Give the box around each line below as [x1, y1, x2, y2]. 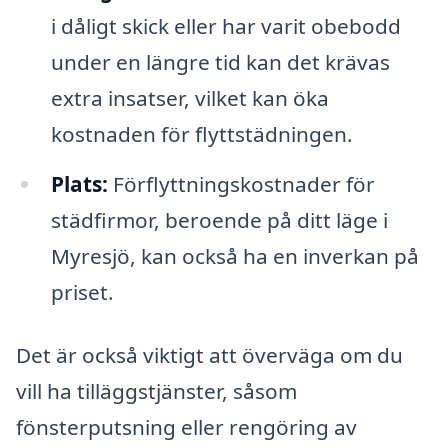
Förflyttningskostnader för [107, 169, 375, 198]
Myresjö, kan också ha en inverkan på [50, 241, 419, 270]
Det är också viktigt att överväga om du [16, 341, 403, 370]
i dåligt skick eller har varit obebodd [50, 11, 401, 40]
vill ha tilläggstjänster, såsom [16, 377, 297, 406]
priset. [50, 277, 114, 306]
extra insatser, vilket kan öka [50, 83, 329, 112]
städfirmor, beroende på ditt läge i [50, 205, 388, 234]
